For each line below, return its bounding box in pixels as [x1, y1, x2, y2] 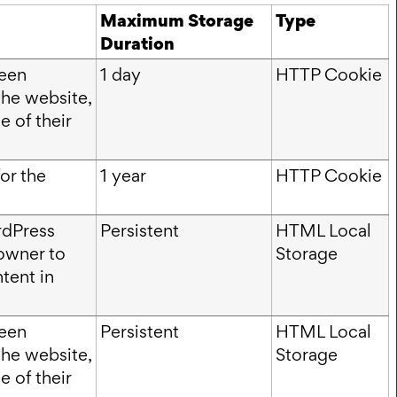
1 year [100, 163, 146, 187]
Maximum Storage [100, 7, 253, 33]
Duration [100, 30, 175, 56]
